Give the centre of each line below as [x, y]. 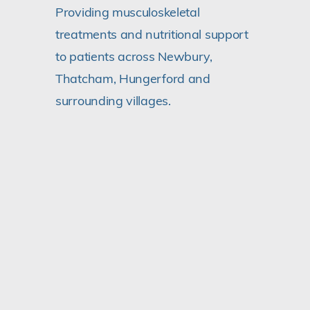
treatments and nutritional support [152, 35]
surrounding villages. [113, 101]
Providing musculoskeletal [128, 12]
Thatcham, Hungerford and [133, 79]
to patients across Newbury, [134, 57]
